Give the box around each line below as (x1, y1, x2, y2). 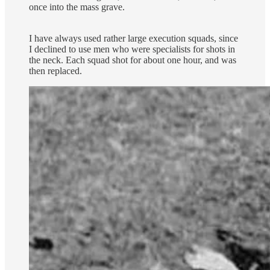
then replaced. (29, 65, 82, 76)
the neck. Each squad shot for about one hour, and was (29, 54, 236, 65)
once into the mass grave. (29, 1, 125, 12)
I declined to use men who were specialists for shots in (29, 43, 235, 54)
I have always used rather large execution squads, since (29, 33, 238, 43)
